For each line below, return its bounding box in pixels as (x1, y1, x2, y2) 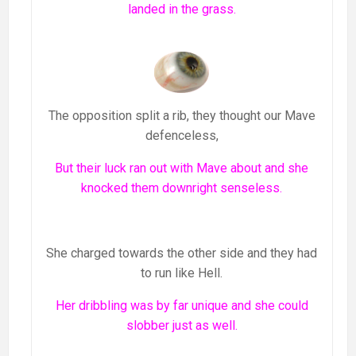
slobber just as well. (126, 318, 238, 334)
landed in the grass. (127, 2, 236, 17)
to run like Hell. (141, 265, 223, 281)
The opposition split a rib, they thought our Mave (48, 108, 315, 124)
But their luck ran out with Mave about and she (55, 161, 309, 176)
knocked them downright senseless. (81, 180, 283, 196)
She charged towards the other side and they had (46, 246, 318, 261)
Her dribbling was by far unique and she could (55, 298, 308, 314)
